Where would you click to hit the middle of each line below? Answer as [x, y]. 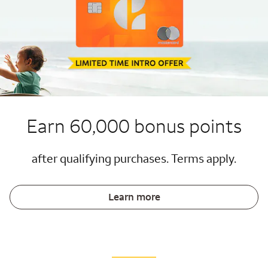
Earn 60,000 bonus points [134, 125]
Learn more [134, 197]
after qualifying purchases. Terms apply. [134, 158]
